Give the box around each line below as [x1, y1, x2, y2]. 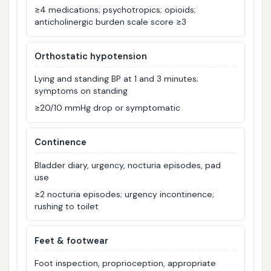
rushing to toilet [34, 200, 99, 212]
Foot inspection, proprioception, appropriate [34, 258, 217, 269]
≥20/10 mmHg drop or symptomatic [34, 102, 181, 114]
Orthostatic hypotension [34, 50, 148, 63]
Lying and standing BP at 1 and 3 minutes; [34, 73, 199, 85]
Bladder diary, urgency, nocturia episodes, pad [34, 159, 221, 171]
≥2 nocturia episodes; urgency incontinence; [34, 188, 215, 200]
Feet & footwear [34, 234, 109, 247]
